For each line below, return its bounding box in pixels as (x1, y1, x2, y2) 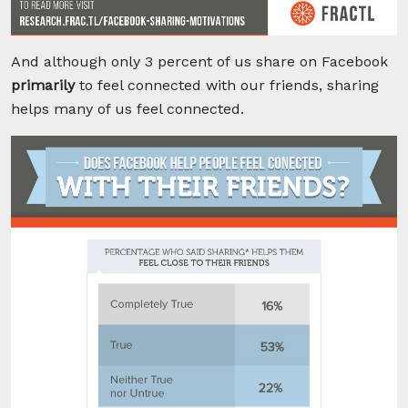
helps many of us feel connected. (11, 99, 244, 117)
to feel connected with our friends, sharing (75, 76, 379, 94)
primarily (11, 76, 75, 94)
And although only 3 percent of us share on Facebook (11, 52, 388, 70)
